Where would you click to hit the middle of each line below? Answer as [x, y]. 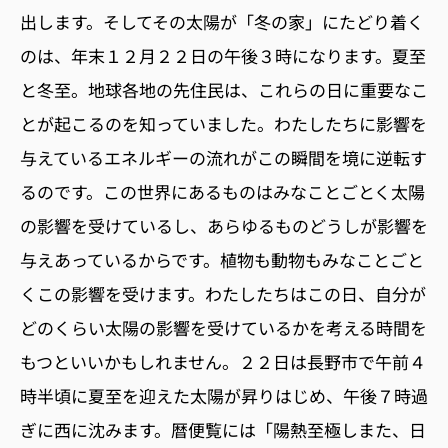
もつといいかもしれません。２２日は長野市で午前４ [223, 361]
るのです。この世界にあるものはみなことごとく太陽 [222, 191]
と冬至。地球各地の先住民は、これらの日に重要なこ [224, 89]
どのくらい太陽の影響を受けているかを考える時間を [223, 327]
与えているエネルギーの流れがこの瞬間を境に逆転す [223, 157]
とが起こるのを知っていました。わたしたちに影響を [223, 123]
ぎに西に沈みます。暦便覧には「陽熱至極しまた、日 [223, 429]
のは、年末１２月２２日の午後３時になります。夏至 [223, 55]
